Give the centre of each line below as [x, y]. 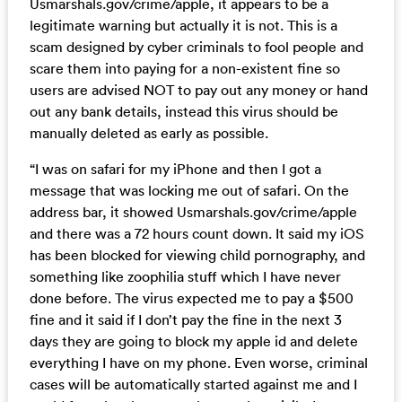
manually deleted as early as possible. [149, 132]
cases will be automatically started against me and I [193, 384]
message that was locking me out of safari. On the [189, 190]
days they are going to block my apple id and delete [193, 341]
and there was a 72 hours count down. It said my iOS [196, 233]
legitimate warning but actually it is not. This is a [183, 25]
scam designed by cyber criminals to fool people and [196, 46]
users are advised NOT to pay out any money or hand [198, 89]
